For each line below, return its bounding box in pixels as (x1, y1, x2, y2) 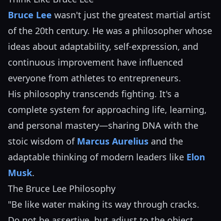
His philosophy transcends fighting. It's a (8, 88, 179, 100)
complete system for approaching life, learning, (8, 104, 207, 116)
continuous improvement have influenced (8, 56, 183, 69)
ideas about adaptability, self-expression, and (8, 40, 198, 53)
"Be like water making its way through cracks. (8, 198, 199, 211)
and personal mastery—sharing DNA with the (8, 119, 198, 132)
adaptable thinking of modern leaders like (8, 151, 186, 163)
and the (148, 135, 183, 147)
